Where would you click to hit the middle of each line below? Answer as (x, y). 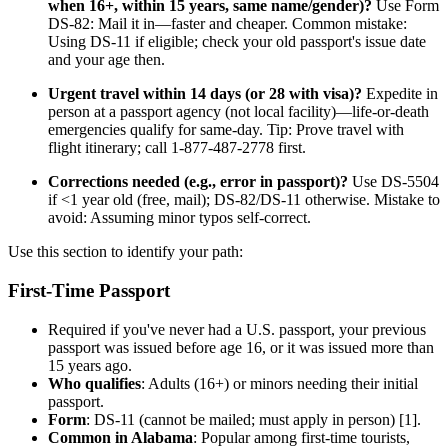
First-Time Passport (89, 291)
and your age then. (106, 60)
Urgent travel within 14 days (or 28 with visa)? (205, 94)
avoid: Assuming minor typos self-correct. (179, 218)
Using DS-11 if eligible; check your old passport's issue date (237, 42)
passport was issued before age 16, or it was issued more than (241, 347)
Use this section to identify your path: (125, 252)
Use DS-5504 (393, 182)
